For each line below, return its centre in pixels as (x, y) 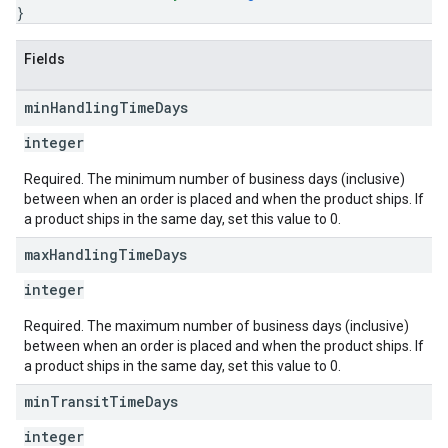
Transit (79, 401)
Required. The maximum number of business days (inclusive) (216, 326)
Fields (44, 59)
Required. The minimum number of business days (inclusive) (214, 179)
